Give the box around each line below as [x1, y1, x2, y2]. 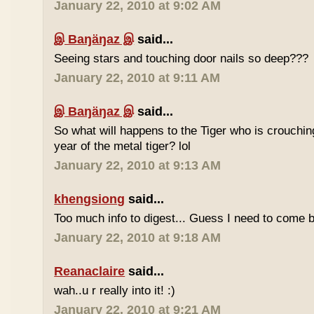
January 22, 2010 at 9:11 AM [54, 71, 221, 85]
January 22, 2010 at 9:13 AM [54, 158, 221, 172]
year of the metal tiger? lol [54, 139, 191, 153]
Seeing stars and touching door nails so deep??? [54, 52, 309, 65]
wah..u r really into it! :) [54, 284, 176, 297]
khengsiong [54, 192, 125, 206]
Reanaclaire [54, 264, 125, 278]
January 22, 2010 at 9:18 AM [54, 231, 221, 245]
